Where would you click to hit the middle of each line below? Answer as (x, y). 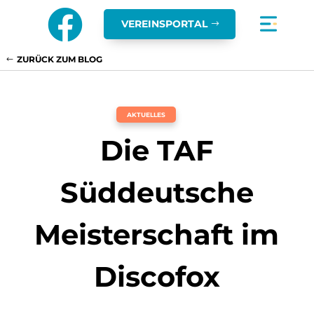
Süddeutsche (157, 192)
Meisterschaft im (157, 234)
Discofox (157, 277)
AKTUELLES (146, 115)
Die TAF (157, 150)
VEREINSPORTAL (164, 24)
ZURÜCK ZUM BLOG (60, 59)
